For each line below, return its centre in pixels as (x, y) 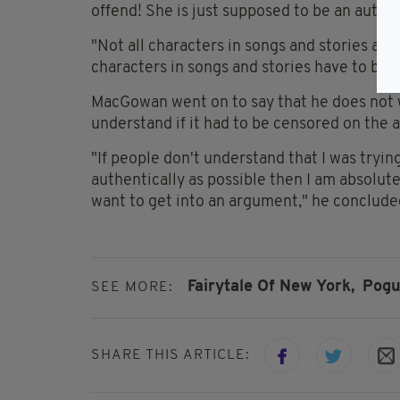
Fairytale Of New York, (271, 287)
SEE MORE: (132, 288)
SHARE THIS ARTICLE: (171, 355)
